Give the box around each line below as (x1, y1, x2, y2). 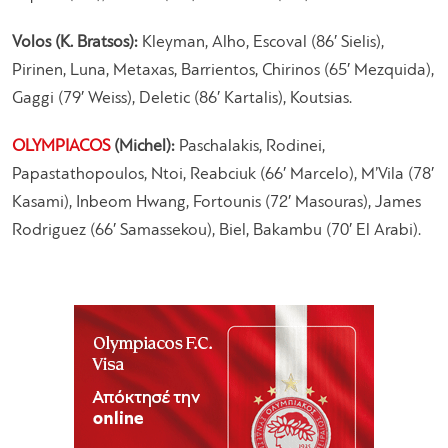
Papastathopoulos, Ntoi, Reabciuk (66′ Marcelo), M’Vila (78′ (12, 166, 434, 184)
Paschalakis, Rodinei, (175, 138, 325, 156)
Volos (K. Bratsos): (12, 34, 138, 52)
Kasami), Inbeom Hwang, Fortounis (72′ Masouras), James (12, 194, 421, 212)
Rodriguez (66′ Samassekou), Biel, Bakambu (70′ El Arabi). (12, 222, 421, 240)
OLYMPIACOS (12, 138, 110, 156)
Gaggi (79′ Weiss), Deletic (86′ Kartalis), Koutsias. (12, 90, 352, 108)
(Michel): (110, 138, 175, 156)
